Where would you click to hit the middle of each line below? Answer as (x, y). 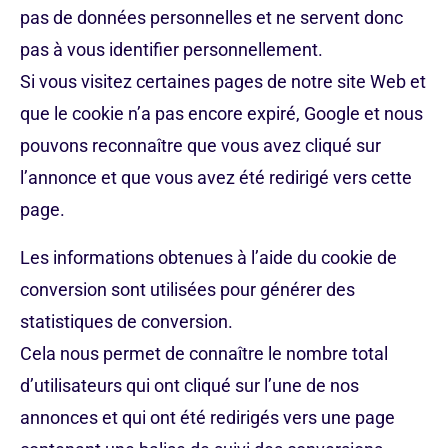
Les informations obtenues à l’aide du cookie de (208, 257)
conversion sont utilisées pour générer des (187, 289)
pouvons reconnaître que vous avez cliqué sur (200, 145)
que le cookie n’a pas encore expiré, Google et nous (221, 113)
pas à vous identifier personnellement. (171, 49)
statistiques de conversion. (126, 321)
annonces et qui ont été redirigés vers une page (207, 417)
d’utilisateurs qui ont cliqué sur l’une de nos (189, 385)
